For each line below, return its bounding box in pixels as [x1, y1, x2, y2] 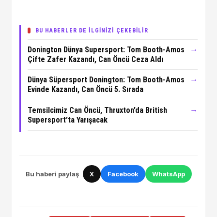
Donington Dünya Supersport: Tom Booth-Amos [27, 45, 185, 54]
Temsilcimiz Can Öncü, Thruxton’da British [27, 106, 167, 115]
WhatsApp [152, 170, 185, 178]
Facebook [107, 170, 139, 178]
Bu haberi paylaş [25, 170, 79, 178]
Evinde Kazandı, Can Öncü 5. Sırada [27, 85, 143, 94]
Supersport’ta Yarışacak [27, 115, 108, 125]
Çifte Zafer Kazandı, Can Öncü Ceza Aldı [27, 54, 163, 64]
